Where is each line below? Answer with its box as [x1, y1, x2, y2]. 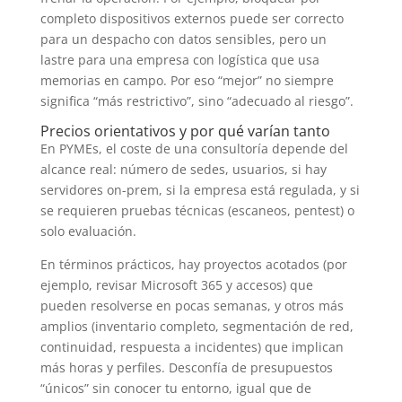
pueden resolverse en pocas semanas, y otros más [39, 296, 344, 314]
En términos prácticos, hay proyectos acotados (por [39, 255, 347, 273]
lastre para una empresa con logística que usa [39, 50, 319, 68]
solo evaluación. [39, 222, 136, 240]
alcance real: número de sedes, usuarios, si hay [39, 160, 327, 178]
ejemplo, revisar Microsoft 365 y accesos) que [39, 275, 313, 293]
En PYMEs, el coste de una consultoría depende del [39, 139, 348, 157]
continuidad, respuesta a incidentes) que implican [39, 337, 344, 355]
